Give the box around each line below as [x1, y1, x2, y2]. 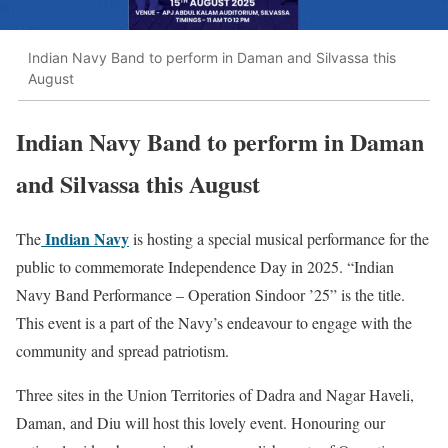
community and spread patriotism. [16, 339, 229, 361]
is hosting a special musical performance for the [129, 227, 429, 249]
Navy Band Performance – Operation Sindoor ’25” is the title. [16, 283, 405, 305]
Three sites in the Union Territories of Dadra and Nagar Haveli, [16, 383, 414, 405]
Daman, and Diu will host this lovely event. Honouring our [16, 411, 385, 433]
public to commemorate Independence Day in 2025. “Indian [16, 255, 394, 277]
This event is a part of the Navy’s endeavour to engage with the [16, 311, 412, 333]
